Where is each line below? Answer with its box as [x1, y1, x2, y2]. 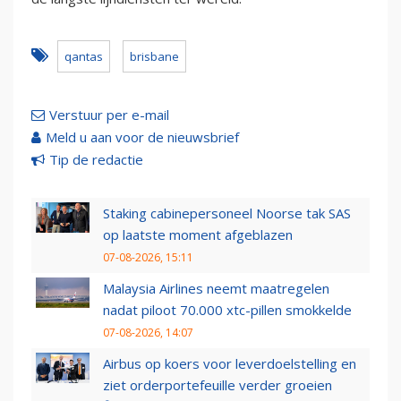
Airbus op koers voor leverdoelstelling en [103, 354, 356, 373]
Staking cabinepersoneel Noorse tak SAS [103, 204, 351, 223]
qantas [64, 48, 103, 65]
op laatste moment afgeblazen [103, 226, 293, 244]
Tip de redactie [49, 150, 143, 169]
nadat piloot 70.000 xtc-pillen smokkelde [103, 301, 352, 320]
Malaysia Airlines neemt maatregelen [103, 279, 329, 298]
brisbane [130, 48, 179, 65]
